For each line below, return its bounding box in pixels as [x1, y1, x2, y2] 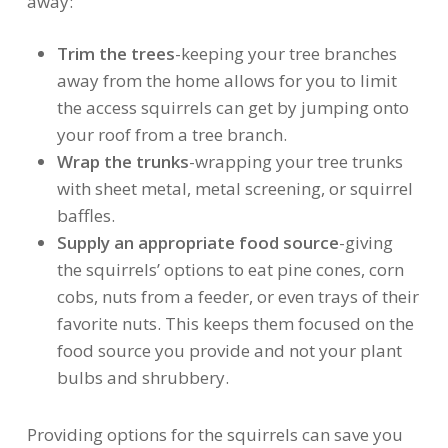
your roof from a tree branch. [56, 123, 287, 146]
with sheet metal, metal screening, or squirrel [56, 177, 413, 200]
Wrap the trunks [56, 150, 189, 173]
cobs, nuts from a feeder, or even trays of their [56, 285, 419, 308]
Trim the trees [56, 42, 175, 65]
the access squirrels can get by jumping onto [56, 96, 409, 119]
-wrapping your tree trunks [188, 150, 403, 173]
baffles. [56, 204, 115, 227]
